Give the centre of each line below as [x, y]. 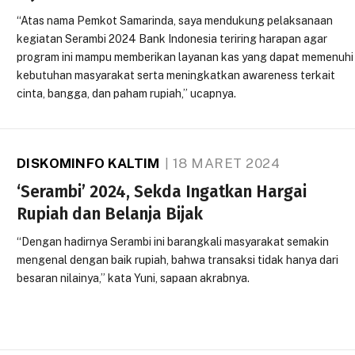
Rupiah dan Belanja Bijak [110, 214]
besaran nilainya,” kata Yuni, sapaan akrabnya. [134, 279]
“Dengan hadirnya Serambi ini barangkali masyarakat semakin [173, 242]
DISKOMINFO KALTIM [88, 164]
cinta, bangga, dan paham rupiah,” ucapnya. [127, 94]
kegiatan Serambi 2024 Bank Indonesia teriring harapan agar [172, 39]
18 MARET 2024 [226, 164]
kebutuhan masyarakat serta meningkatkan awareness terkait [176, 76]
